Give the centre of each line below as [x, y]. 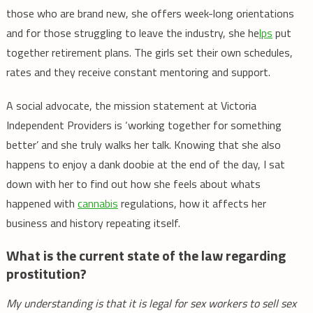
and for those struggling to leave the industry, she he [132, 33]
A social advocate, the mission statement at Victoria [131, 105]
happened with [42, 203]
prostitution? [46, 274]
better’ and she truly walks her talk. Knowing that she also [143, 145]
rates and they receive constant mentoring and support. [138, 72]
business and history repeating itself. [100, 223]
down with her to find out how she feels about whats [133, 184]
